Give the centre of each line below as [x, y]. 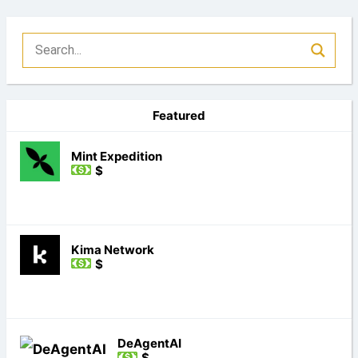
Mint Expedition [116, 156]
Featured [179, 115]
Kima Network [112, 249]
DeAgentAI [149, 343]
